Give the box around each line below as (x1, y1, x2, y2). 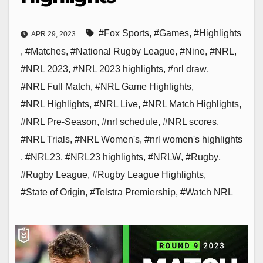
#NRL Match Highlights (143, 99, 239, 110)
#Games (154, 28, 189, 39)
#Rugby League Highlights (92, 170, 204, 180)
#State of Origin (21, 187, 85, 198)
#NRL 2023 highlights (73, 64, 163, 75)
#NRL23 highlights (65, 152, 143, 163)
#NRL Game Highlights (95, 82, 191, 92)
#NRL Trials (21, 134, 70, 145)
